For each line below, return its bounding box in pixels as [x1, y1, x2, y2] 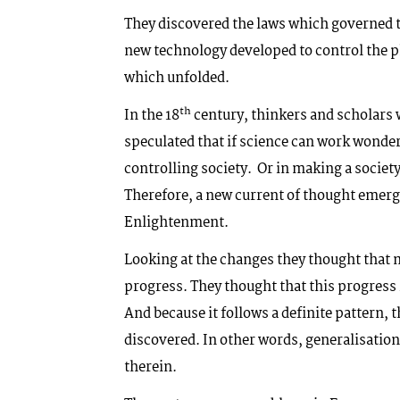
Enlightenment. [124, 211, 229, 234]
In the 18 [124, 104, 179, 127]
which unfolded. [124, 66, 229, 89]
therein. [124, 355, 177, 379]
